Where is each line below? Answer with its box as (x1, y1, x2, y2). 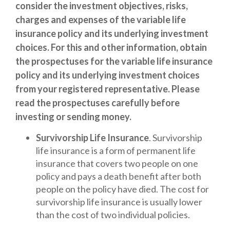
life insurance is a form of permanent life (36, 145, 196, 157)
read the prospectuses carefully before (15, 97, 180, 109)
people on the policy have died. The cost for (36, 183, 209, 195)
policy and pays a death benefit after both (36, 170, 201, 182)
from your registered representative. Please (15, 83, 200, 95)
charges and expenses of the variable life (15, 14, 186, 26)
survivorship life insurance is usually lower (36, 196, 202, 208)
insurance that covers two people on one (36, 158, 198, 169)
